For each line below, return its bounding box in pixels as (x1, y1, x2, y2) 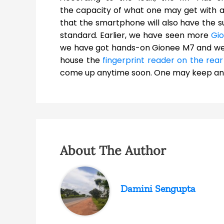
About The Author (60, 142, 166, 159)
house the (60, 54, 103, 66)
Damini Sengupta (120, 182, 196, 195)
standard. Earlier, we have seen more (60, 29, 211, 41)
